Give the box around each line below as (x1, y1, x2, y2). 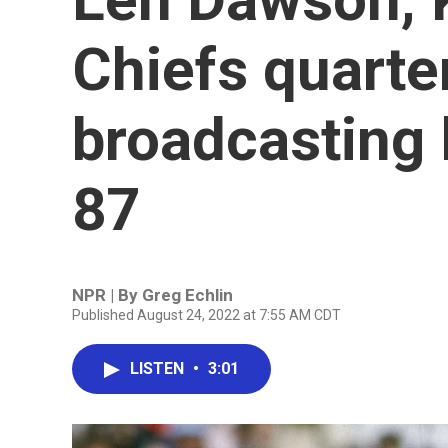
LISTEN (130, 359, 188, 378)
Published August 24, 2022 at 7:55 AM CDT (72, 307, 341, 323)
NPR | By (72, 285, 142, 305)
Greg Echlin (142, 285, 233, 305)
